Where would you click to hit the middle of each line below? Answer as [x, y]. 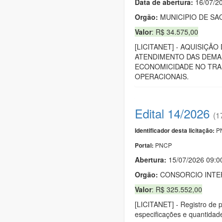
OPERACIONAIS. [162, 76]
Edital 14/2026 [172, 113]
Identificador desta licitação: [175, 130]
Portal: [145, 145]
